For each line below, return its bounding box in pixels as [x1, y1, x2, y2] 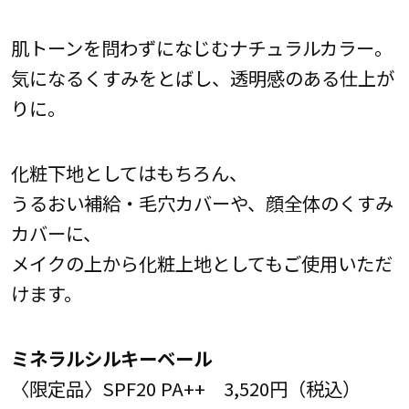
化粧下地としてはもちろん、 [10, 158, 247, 186]
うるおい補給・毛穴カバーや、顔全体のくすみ [10, 188, 393, 216]
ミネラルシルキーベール [10, 343, 212, 372]
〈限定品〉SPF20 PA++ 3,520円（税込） [10, 373, 361, 402]
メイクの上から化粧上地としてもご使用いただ [10, 248, 393, 277]
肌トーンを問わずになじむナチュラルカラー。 [10, 33, 393, 61]
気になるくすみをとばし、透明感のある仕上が [10, 63, 394, 91]
